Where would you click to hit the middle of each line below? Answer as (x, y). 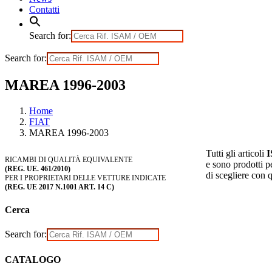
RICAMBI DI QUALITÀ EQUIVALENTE (69, 159)
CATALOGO (33, 259)
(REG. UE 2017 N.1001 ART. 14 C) (59, 187)
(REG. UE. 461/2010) (38, 168)
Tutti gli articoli (236, 153)
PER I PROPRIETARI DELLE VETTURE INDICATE (85, 178)
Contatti (44, 9)
